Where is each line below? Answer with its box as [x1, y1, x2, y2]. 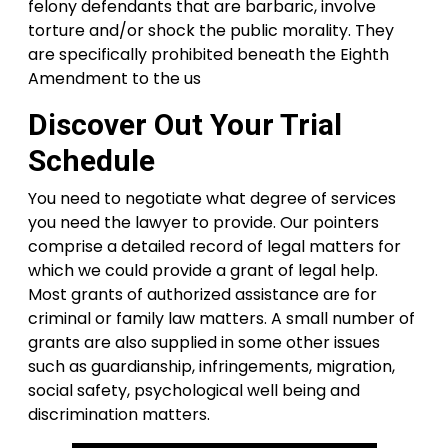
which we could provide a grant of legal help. [28, 259, 378, 282]
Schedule [28, 143, 155, 178]
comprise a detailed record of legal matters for [28, 235, 401, 258]
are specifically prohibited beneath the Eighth [28, 43, 389, 66]
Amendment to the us [28, 67, 201, 90]
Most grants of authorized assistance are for [28, 283, 377, 306]
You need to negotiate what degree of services [28, 187, 396, 210]
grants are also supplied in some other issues [28, 331, 380, 354]
